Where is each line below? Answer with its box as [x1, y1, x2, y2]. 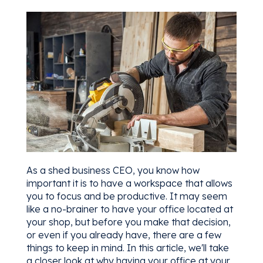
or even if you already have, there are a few [26, 228, 221, 241]
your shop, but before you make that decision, [26, 215, 231, 228]
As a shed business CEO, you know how [26, 164, 200, 176]
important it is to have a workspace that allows [26, 177, 232, 189]
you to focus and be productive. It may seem [26, 190, 227, 202]
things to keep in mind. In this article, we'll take [26, 241, 229, 254]
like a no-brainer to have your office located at [26, 203, 233, 215]
